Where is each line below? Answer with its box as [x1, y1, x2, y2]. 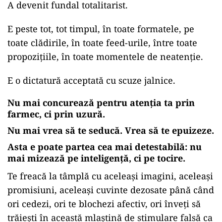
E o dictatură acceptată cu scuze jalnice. [7, 74, 175, 87]
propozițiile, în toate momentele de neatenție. [7, 51, 203, 63]
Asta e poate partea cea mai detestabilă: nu [7, 141, 202, 153]
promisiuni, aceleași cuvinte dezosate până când [7, 184, 214, 196]
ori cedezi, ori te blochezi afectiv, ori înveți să [7, 198, 201, 210]
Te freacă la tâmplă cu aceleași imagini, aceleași [7, 170, 213, 182]
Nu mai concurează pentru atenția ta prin [7, 97, 195, 109]
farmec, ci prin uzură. [7, 108, 105, 120]
